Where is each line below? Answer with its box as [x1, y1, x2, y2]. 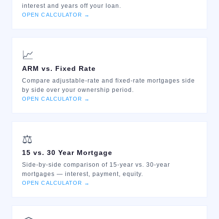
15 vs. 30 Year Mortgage [22, 149, 112, 156]
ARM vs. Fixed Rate [22, 65, 96, 72]
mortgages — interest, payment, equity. [22, 171, 143, 177]
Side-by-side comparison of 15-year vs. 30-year [22, 161, 170, 168]
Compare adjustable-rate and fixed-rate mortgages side [22, 77, 195, 84]
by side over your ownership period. [22, 87, 134, 93]
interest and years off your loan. [22, 2, 121, 9]
